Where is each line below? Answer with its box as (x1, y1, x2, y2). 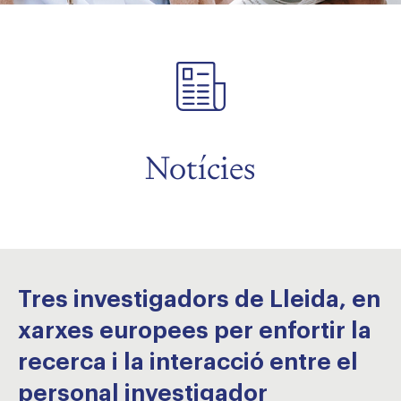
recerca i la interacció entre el (18, 351, 358, 374)
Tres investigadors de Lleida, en (18, 288, 380, 311)
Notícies (145, 147, 256, 189)
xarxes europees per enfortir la (18, 320, 371, 343)
